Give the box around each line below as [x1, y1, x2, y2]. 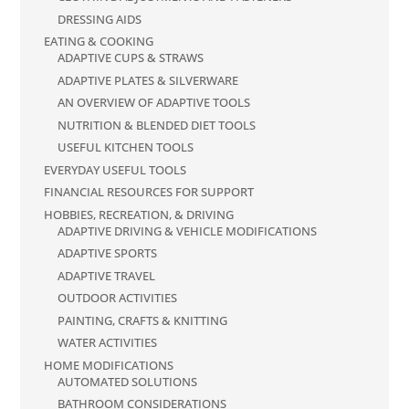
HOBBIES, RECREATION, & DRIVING [44, 205, 235, 223]
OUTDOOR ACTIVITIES [58, 289, 178, 307]
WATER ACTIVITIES [58, 334, 158, 351]
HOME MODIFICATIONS [44, 356, 174, 373]
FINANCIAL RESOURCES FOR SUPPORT [44, 184, 255, 201]
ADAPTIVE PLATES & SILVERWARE [58, 71, 239, 89]
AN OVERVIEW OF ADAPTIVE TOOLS [58, 94, 251, 111]
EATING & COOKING [44, 33, 154, 50]
